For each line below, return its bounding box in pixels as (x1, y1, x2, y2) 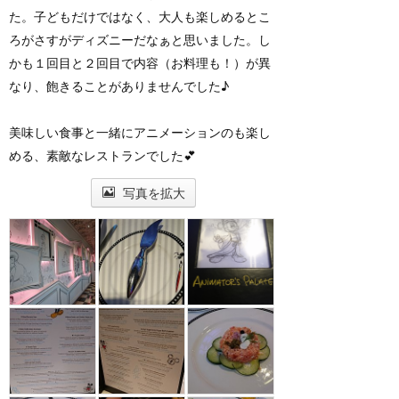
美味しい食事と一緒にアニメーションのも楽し (9, 125, 271, 141)
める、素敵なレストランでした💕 (9, 148, 196, 164)
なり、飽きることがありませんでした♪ (9, 78, 229, 94)
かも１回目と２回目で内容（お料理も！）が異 (9, 55, 271, 71)
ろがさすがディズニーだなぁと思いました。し (9, 32, 271, 48)
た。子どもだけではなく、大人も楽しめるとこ (9, 9, 271, 25)
